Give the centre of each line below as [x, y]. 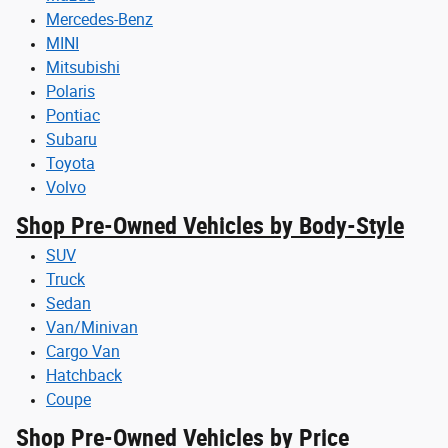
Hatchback [84, 375]
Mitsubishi [83, 67]
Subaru [71, 139]
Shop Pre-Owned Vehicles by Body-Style [210, 225]
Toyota [70, 163]
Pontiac [73, 115]
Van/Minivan [92, 327]
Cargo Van [83, 351]
